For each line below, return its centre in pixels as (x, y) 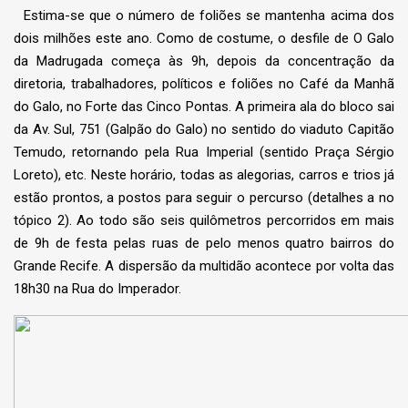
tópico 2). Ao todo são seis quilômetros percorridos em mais (204, 221)
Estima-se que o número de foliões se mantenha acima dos (204, 16)
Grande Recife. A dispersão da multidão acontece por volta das (204, 266)
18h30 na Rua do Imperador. (97, 289)
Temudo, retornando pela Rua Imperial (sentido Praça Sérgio (204, 153)
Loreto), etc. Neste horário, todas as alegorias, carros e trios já (204, 175)
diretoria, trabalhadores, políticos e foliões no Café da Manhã (204, 84)
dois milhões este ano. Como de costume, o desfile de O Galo (204, 39)
